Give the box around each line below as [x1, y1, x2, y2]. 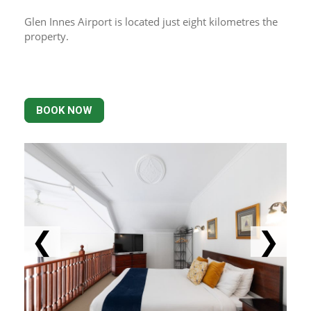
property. [24, 29, 69, 43]
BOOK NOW [36, 104, 92, 117]
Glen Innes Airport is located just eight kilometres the [24, 15, 278, 28]
